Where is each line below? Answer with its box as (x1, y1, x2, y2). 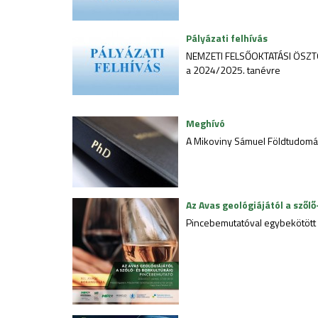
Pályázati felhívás (186, 31, 268, 45)
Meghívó (186, 116, 225, 131)
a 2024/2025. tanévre (186, 62, 280, 77)
